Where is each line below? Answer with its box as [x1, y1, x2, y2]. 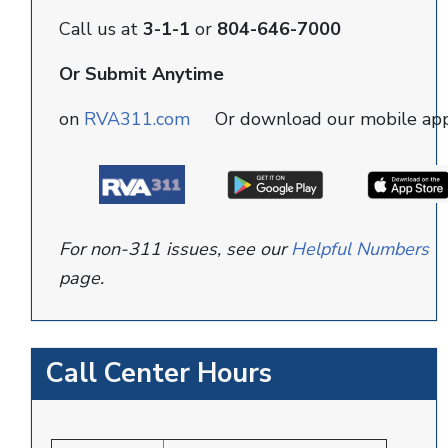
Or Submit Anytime [59, 62, 224, 86]
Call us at [59, 17, 143, 41]
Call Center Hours [46, 355, 272, 392]
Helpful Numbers [291, 237, 429, 261]
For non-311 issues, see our [59, 237, 291, 261]
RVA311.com [84, 107, 190, 131]
